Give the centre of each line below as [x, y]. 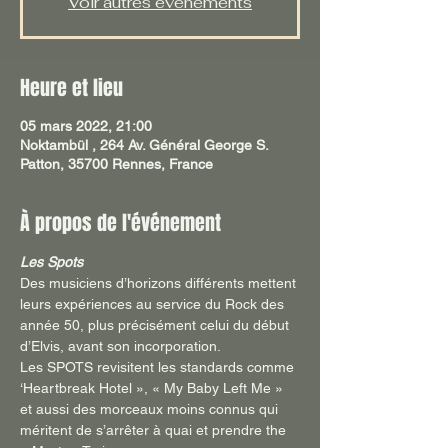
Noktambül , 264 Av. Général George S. [144, 145]
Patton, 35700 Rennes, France [116, 164]
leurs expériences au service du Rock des [154, 304]
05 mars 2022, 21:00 [86, 126]
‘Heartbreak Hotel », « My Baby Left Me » [153, 388]
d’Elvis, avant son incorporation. [122, 346]
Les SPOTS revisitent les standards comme [159, 367]
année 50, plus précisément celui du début [156, 325]
